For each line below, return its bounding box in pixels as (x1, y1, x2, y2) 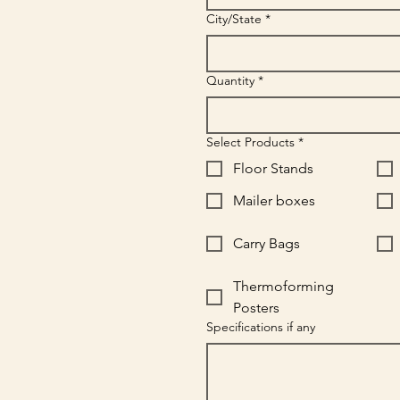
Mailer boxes (232, 191, 315, 209)
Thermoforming (232, 277, 334, 295)
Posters (232, 298, 279, 316)
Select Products (205, 133, 295, 150)
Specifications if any (205, 318, 315, 335)
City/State (205, 10, 262, 27)
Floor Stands (232, 159, 313, 177)
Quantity (205, 71, 254, 88)
